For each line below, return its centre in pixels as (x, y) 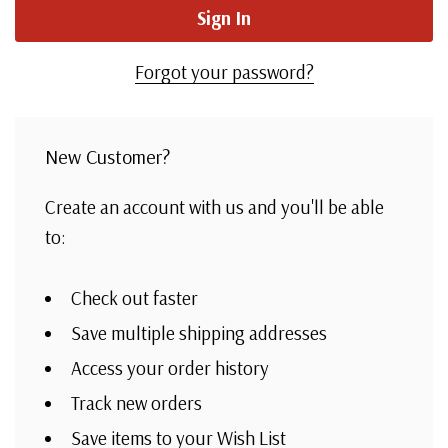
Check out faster (134, 297)
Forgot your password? (224, 72)
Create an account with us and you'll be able (214, 207)
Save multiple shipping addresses (199, 332)
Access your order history (170, 367)
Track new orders (136, 402)
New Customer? (107, 156)
